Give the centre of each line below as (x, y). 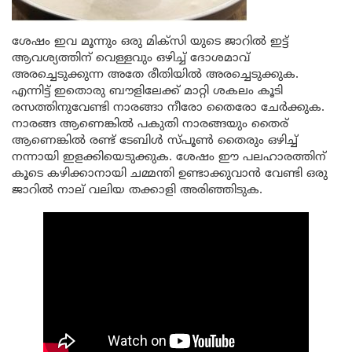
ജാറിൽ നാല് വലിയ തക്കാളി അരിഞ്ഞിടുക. (137, 191)
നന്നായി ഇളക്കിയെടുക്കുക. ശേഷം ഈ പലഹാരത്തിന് (169, 158)
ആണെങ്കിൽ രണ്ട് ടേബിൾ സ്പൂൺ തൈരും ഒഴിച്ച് (155, 141)
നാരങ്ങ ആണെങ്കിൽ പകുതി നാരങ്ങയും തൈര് (150, 125)
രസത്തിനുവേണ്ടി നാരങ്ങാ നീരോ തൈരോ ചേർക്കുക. (168, 108)
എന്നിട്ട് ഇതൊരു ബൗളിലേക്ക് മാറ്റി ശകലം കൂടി (147, 92)
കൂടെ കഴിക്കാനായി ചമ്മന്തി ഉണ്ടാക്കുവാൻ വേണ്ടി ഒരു (170, 174)
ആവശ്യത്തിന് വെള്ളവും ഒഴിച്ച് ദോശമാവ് (131, 59)
